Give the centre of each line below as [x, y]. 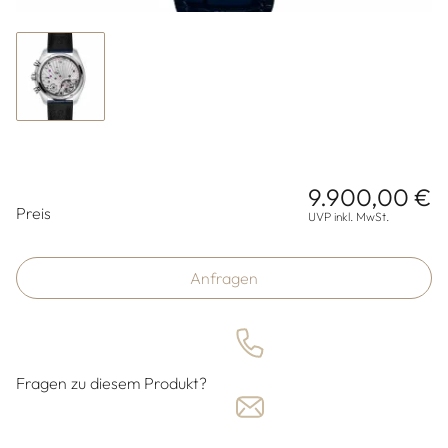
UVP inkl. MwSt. [348, 217]
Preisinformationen [116, 199]
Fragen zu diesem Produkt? [111, 383]
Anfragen [224, 278]
